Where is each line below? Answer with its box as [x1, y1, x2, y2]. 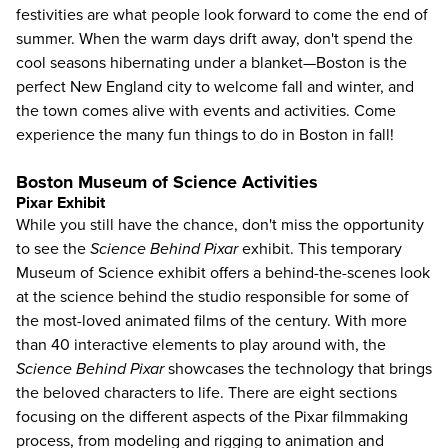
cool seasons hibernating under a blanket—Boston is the [16, 53, 407, 73]
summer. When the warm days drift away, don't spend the [16, 29, 413, 49]
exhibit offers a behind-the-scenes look [154, 263, 430, 283]
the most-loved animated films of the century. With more [16, 311, 407, 331]
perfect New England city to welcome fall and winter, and [16, 77, 414, 97]
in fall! [348, 125, 394, 145]
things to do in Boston [195, 125, 348, 145]
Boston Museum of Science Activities [16, 171, 318, 193]
